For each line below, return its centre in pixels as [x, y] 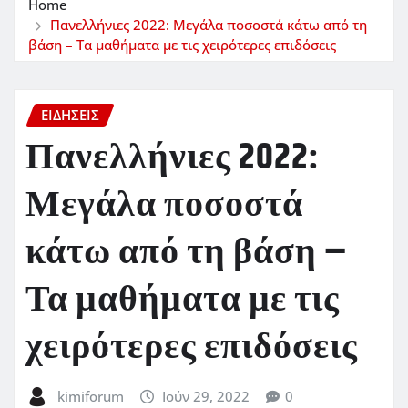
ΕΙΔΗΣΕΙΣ [70, 114]
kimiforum [90, 397]
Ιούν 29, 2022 [206, 397]
